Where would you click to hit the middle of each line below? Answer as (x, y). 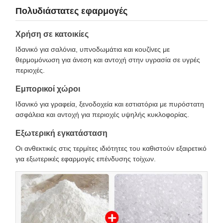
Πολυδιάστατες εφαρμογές (71, 11)
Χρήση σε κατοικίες (52, 34)
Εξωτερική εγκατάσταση (61, 133)
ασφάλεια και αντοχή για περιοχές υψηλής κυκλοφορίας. (102, 115)
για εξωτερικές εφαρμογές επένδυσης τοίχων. (86, 159)
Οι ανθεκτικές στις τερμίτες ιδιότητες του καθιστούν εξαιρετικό (111, 149)
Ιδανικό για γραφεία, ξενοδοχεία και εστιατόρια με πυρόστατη (110, 104)
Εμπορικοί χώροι (48, 89)
